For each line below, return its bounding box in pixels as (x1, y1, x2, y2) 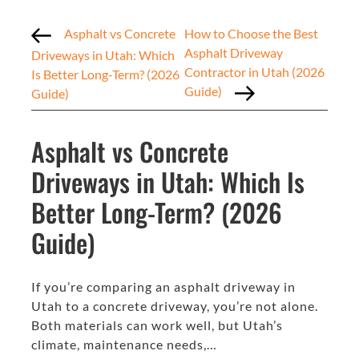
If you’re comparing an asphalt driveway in (31, 278, 296, 294)
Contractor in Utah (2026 (184, 64, 325, 80)
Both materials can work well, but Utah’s (31, 317, 283, 333)
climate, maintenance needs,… (31, 336, 217, 352)
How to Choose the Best (184, 26, 319, 42)
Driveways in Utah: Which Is (31, 162, 305, 200)
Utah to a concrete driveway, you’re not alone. (31, 297, 318, 313)
